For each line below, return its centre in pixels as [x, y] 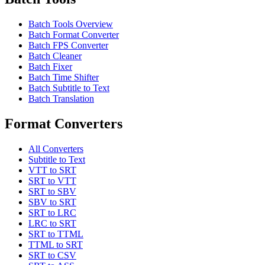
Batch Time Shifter [64, 77]
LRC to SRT [52, 223]
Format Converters [64, 123]
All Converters [56, 148]
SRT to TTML [56, 234]
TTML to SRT [56, 244]
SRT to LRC [52, 212]
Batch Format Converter [74, 34]
